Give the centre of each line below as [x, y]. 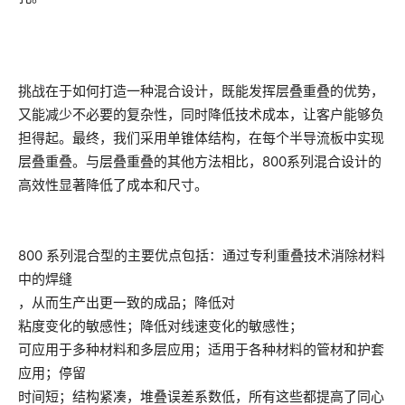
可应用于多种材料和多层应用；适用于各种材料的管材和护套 [201, 349]
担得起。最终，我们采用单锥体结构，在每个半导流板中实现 [201, 137]
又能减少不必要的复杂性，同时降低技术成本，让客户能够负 [201, 114]
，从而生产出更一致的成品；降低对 [127, 302]
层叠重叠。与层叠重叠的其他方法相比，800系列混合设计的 [200, 161]
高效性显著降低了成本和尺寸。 [113, 184]
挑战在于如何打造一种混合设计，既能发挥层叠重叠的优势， [201, 90]
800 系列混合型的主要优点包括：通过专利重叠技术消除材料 [202, 255]
